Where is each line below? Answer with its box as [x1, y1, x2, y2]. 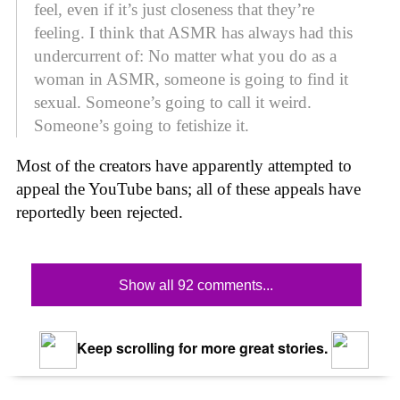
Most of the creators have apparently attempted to [16, 155, 352, 175]
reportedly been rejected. [16, 202, 183, 221]
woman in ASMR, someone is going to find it [34, 70, 348, 88]
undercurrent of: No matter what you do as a [34, 46, 337, 65]
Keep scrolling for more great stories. [72, 337, 328, 359]
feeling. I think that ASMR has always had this [34, 23, 353, 42]
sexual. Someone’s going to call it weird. [34, 93, 312, 112]
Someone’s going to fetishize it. [34, 116, 249, 135]
